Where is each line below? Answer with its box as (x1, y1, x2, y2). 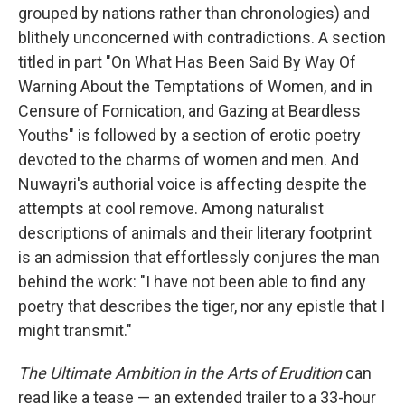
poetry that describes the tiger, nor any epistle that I (18, 297, 385, 316)
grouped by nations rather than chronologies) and (18, 4, 370, 23)
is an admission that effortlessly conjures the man (18, 248, 380, 267)
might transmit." (18, 321, 132, 340)
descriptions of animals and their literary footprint (18, 223, 372, 242)
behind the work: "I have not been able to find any (18, 272, 366, 291)
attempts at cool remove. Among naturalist (18, 199, 324, 218)
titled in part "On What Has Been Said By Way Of (18, 52, 356, 71)
